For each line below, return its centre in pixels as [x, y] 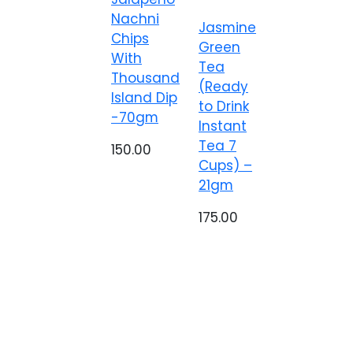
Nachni [135, 19]
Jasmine [227, 28]
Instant [223, 126]
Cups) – [225, 165]
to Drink [224, 106]
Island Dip [144, 98]
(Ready [223, 87]
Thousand [145, 78]
